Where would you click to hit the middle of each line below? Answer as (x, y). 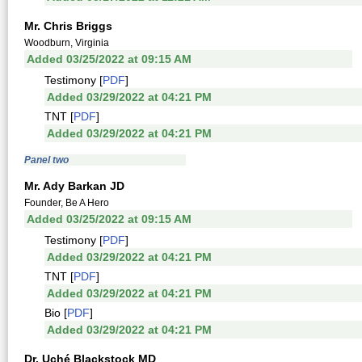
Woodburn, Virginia (67, 43)
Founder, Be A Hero (67, 203)
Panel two (46, 160)
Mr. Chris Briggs (68, 26)
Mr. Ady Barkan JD (74, 186)
